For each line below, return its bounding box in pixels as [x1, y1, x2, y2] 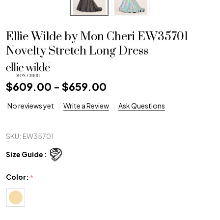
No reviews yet [7, 101, 55, 110]
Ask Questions [118, 101, 165, 110]
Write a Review [63, 101, 109, 110]
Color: [6, 172, 30, 182]
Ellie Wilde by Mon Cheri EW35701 [6, 29, 188, 45]
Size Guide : [6, 149, 47, 159]
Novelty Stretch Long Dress [6, 44, 148, 59]
